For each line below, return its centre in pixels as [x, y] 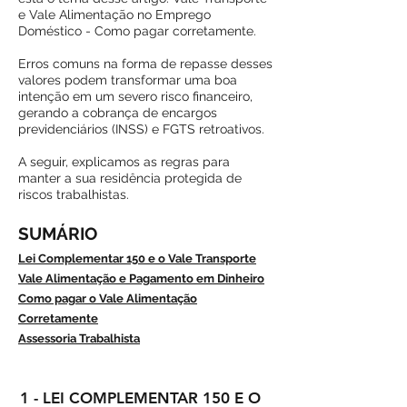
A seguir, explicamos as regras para [124, 162]
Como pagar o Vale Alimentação [108, 298]
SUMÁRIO [58, 233]
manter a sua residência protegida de [130, 178]
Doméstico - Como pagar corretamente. [137, 31]
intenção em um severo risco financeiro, [135, 96]
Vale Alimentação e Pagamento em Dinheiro [141, 278]
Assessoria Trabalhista [79, 338]
